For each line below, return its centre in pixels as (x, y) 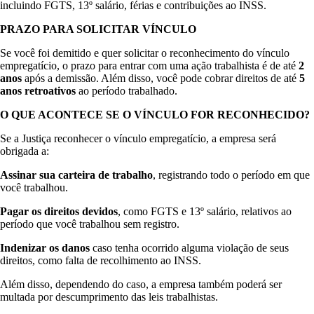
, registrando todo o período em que (231, 175)
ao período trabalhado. (127, 91)
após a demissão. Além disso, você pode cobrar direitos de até (161, 78)
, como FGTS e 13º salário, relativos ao (205, 212)
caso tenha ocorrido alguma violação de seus (189, 248)
